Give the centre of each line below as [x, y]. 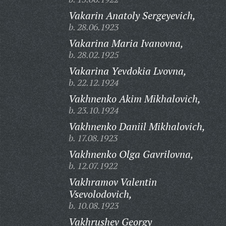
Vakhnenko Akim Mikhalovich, [134, 99]
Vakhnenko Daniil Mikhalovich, [137, 126]
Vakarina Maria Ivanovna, [126, 43]
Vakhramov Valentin [112, 182]
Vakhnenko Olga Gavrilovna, [131, 154]
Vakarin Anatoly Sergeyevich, [132, 15]
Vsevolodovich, [100, 194]
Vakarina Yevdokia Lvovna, [127, 71]
